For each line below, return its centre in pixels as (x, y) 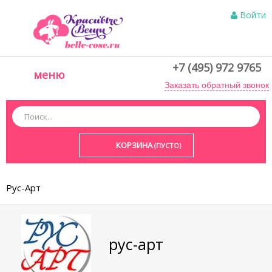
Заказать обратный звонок (217, 85)
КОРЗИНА (134, 145)
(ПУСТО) (167, 145)
